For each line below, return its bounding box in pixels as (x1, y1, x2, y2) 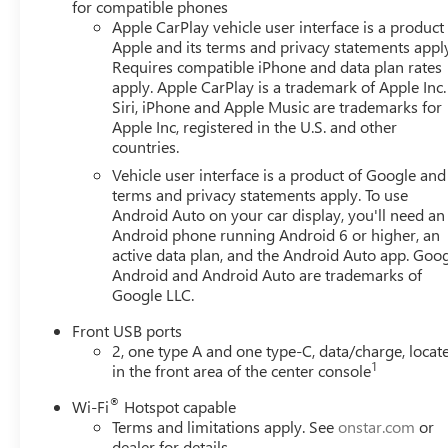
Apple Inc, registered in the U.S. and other (112, 115, 398, 137)
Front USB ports (72, 319, 183, 341)
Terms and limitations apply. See (112, 415, 339, 437)
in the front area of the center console (112, 359, 372, 381)
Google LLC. (112, 283, 195, 305)
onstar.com (338, 415, 416, 437)
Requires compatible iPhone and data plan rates (112, 55, 443, 77)
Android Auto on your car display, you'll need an (112, 203, 446, 225)
